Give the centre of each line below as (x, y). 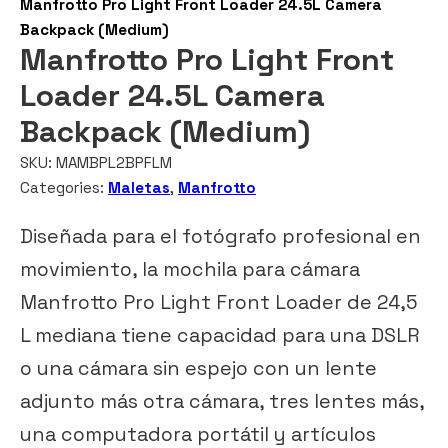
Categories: (64, 188)
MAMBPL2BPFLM (114, 163)
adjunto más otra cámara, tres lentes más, (222, 401)
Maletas (139, 188)
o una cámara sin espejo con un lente (198, 368)
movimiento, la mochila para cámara (190, 269)
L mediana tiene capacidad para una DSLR (219, 335)
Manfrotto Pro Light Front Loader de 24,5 (218, 302)
